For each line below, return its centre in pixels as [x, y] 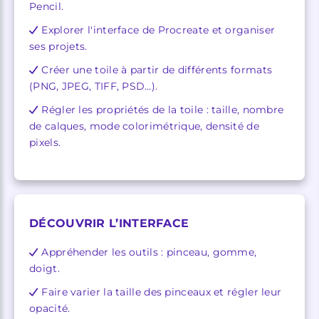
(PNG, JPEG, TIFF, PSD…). [94, 86]
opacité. [50, 308]
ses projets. [58, 46]
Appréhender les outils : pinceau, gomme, [149, 252]
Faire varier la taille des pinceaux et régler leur [162, 292]
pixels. [45, 142]
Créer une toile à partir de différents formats [157, 69]
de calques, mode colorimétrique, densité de [144, 126]
